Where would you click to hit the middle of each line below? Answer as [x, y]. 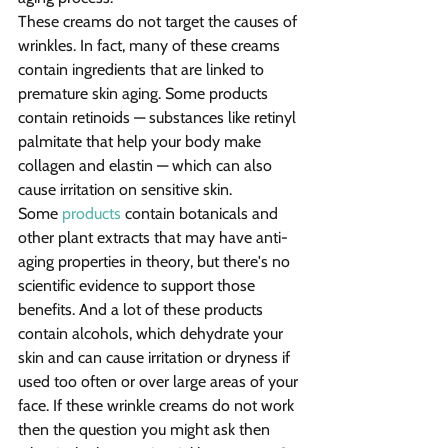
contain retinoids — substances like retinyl [159, 118]
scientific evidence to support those [138, 286]
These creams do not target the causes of [159, 22]
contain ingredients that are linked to [143, 70]
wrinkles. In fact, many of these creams [151, 46]
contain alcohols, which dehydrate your [152, 334]
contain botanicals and [201, 214]
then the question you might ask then [146, 430]
